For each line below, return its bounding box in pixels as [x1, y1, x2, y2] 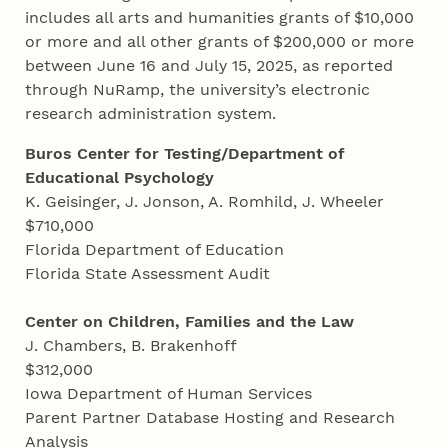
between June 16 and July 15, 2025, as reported [25, 56, 394, 76]
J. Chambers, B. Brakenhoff [25, 336, 243, 356]
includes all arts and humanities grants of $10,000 [25, 8, 415, 28]
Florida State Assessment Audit [25, 264, 276, 284]
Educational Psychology [25, 168, 215, 188]
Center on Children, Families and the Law [25, 312, 355, 332]
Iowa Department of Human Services [25, 384, 318, 404]
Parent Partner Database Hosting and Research [25, 408, 396, 428]
